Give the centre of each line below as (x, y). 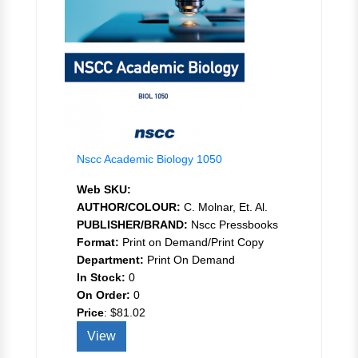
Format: (98, 242)
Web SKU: (104, 189)
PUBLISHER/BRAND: (132, 224)
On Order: (103, 294)
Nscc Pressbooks (233, 224)
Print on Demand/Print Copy (191, 242)
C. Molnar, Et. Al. (224, 207)
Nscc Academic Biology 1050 (149, 159)
